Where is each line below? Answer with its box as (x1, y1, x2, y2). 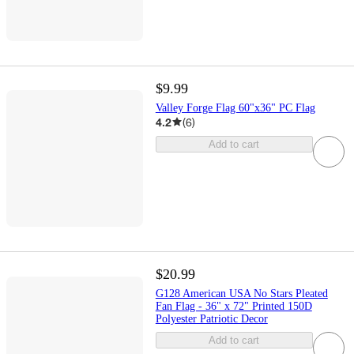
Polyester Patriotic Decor (155, 312, 268, 325)
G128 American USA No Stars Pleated (155, 287, 328, 299)
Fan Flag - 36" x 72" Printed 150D (155, 299, 312, 312)
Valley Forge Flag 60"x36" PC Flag (155, 101, 315, 114)
